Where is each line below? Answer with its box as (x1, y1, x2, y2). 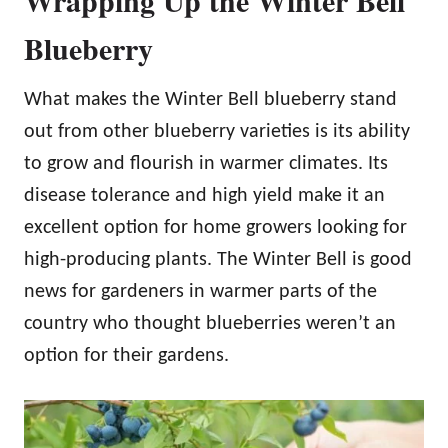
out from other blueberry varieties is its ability (24, 122, 410, 143)
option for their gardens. (24, 346, 229, 367)
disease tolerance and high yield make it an (24, 186, 385, 207)
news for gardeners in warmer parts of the (24, 282, 377, 303)
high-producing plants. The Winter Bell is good (24, 250, 412, 271)
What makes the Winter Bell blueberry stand (24, 90, 397, 111)
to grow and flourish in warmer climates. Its (24, 154, 388, 175)
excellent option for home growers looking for (24, 218, 407, 239)
